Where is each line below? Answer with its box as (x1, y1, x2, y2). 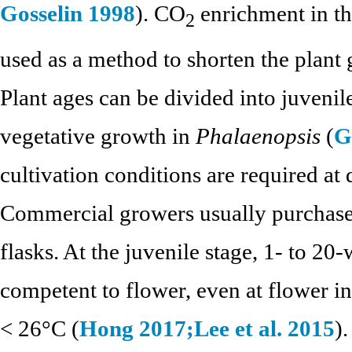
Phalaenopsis (196, 123, 321, 149)
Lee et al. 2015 (194, 316, 335, 342)
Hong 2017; (79, 316, 194, 342)
